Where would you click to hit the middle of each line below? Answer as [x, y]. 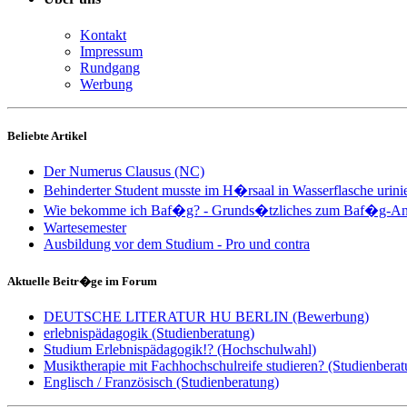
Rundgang [110, 67]
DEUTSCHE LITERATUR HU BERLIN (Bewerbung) [206, 317]
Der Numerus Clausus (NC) [124, 171]
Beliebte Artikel [47, 135]
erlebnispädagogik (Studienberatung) [149, 333]
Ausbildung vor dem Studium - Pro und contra [177, 243]
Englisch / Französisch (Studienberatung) [161, 382]
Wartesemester [85, 227]
